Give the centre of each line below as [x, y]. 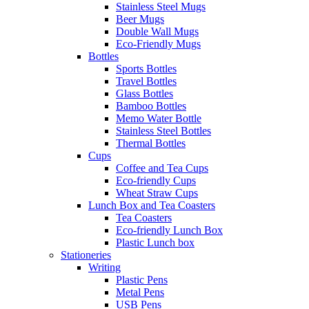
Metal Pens [140, 292]
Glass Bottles [144, 94]
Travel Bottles [146, 81]
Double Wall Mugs [157, 32]
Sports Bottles [146, 69]
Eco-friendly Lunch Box [169, 230]
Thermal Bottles [151, 143]
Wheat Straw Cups [157, 193]
